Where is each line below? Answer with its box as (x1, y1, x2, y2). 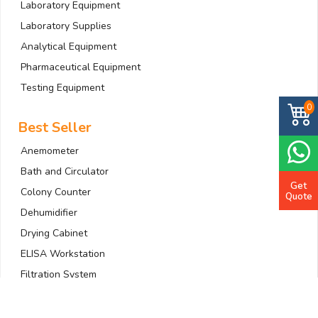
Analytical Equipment (21, 40, 116, 54)
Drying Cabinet (21, 226, 87, 241)
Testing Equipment (21, 81, 104, 95)
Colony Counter (21, 185, 91, 199)
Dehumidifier (21, 206, 77, 220)
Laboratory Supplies (21, 19, 111, 33)
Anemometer (21, 144, 79, 158)
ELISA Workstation (21, 247, 105, 261)
